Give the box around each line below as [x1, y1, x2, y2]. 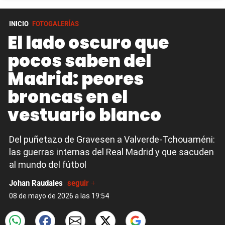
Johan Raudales [9, 178, 65, 188]
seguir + [67, 178, 95, 188]
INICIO [9, 20, 29, 28]
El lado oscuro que [8, 31, 169, 55]
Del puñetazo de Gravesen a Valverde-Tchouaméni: [9, 134, 215, 145]
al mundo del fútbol [9, 159, 86, 170]
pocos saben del [8, 49, 151, 73]
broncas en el [8, 85, 128, 109]
